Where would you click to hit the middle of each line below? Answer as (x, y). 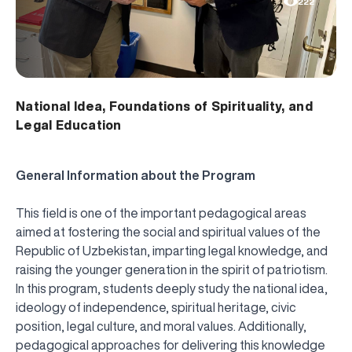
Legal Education (69, 125)
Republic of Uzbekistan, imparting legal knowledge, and (172, 251)
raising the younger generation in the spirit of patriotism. (172, 270)
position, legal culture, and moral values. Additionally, (161, 326)
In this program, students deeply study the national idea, (172, 289)
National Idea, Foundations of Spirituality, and (165, 106)
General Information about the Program (136, 176)
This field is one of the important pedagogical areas (161, 213)
